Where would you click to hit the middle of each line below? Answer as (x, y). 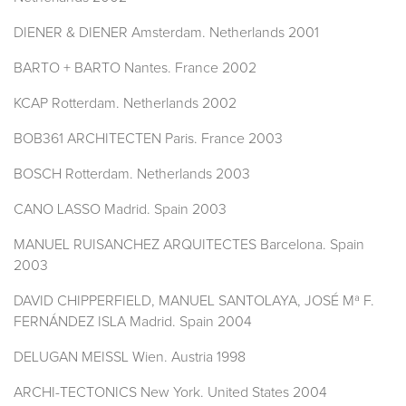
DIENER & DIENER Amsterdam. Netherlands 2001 (166, 33)
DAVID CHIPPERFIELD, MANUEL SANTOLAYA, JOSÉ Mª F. (194, 301)
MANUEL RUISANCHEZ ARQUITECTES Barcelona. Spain (189, 245)
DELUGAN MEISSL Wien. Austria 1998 (130, 358)
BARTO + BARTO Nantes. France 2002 (135, 68)
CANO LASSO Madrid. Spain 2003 (120, 210)
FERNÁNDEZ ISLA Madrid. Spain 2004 (133, 322)
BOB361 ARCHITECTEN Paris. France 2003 (148, 139)
